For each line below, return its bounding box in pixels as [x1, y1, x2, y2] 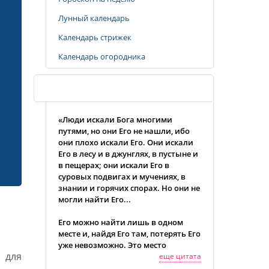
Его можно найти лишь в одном [58, 217, 183, 228]
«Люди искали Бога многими [58, 114, 172, 125]
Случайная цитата [47, 83, 118, 94]
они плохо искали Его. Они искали [58, 137, 193, 148]
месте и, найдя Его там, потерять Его [58, 228, 201, 239]
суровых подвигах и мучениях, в [58, 171, 186, 182]
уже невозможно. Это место [58, 240, 166, 250]
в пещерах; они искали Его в [58, 160, 169, 171]
